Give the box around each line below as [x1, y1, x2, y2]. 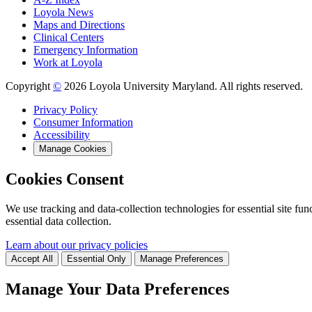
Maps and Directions [33, 19, 125, 31]
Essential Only [67, 253, 126, 265]
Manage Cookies [39, 143, 107, 155]
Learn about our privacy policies [6, 239, 148, 251]
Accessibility [33, 129, 90, 141]
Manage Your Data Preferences [6, 279, 229, 298]
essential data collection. [6, 215, 111, 228]
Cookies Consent [6, 170, 124, 189]
